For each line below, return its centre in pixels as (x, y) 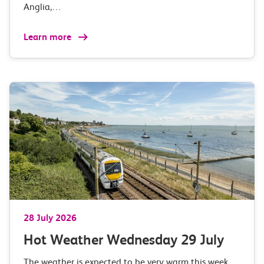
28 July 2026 (50, 218)
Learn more (49, 37)
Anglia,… (42, 7)
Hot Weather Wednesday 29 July (124, 240)
